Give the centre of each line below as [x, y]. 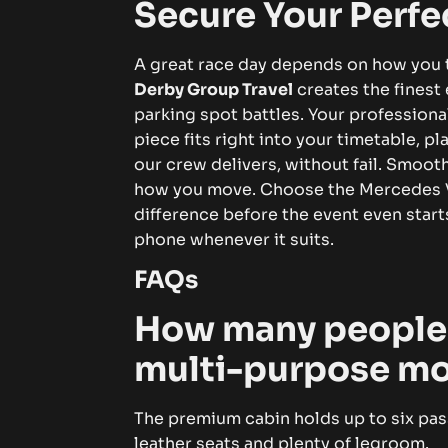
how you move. [197, 189]
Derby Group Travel [214, 89]
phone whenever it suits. [234, 239]
